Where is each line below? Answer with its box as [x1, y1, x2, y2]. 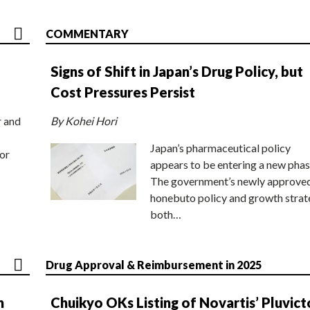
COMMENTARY [46, 26, 129, 40]
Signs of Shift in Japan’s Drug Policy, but [51, 62, 303, 80]
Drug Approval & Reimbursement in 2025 [46, 257, 262, 271]
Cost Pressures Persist [51, 83, 195, 100]
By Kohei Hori [51, 113, 117, 127]
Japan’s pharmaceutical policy [150, 140, 291, 154]
